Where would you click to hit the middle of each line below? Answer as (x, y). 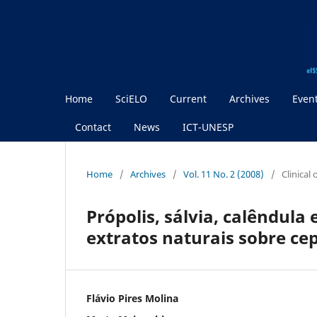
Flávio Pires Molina (132, 298)
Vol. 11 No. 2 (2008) (224, 174)
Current (188, 98)
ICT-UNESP (208, 127)
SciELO (131, 98)
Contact (93, 127)
